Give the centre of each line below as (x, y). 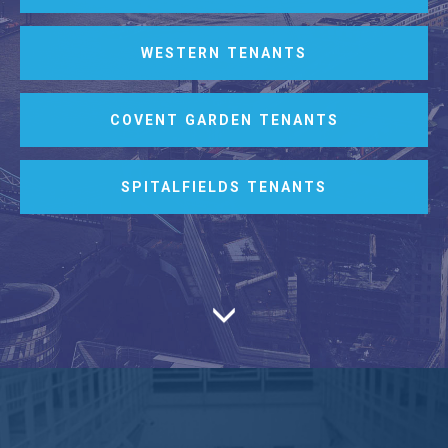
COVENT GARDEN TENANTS (224, 119)
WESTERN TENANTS (224, 52)
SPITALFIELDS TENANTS (224, 186)
